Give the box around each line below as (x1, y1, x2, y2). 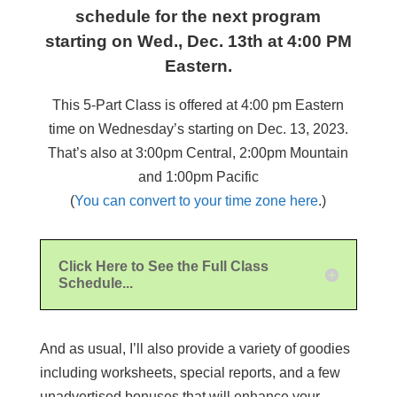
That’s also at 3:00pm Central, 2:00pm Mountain (48, 145, 349, 161)
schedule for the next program (75, 7, 322, 27)
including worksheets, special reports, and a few (39, 365, 340, 381)
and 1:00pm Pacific (137, 169, 259, 185)
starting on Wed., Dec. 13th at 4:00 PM (44, 32, 352, 51)
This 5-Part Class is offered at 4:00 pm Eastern (52, 97, 345, 113)
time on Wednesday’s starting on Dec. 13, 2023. (48, 121, 348, 137)
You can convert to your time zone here (74, 193, 319, 209)
